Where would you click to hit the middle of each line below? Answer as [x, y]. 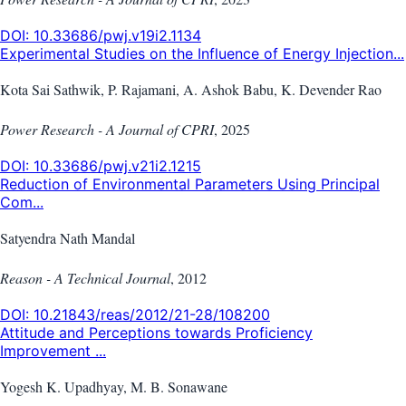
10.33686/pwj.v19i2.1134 [117, 36]
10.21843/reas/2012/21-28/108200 [152, 315]
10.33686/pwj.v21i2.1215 [117, 166]
